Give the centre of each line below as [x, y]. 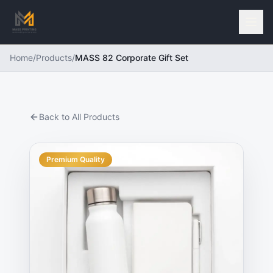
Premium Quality [76, 159]
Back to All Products [79, 117]
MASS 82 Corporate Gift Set [132, 58]
